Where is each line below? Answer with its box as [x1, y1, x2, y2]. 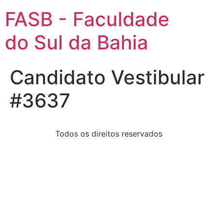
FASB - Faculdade [5, 7, 170, 31]
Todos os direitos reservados [55, 129, 162, 139]
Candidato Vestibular [10, 65, 204, 89]
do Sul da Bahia [5, 31, 148, 54]
